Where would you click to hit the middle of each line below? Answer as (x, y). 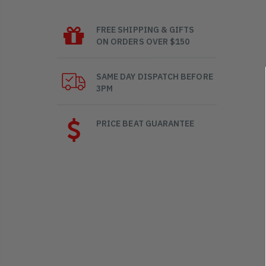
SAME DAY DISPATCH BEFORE (155, 76)
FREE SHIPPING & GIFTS (145, 29)
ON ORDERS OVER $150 (143, 41)
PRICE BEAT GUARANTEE (145, 123)
